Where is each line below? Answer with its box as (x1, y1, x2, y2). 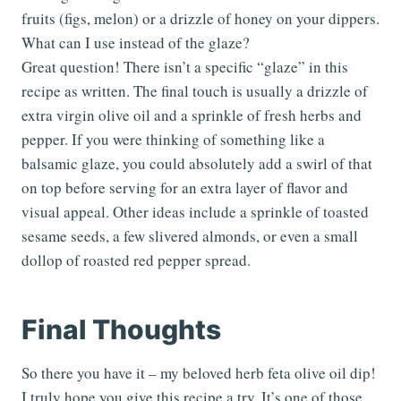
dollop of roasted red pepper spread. (21, 250, 251, 271)
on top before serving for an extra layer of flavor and (21, 177, 348, 199)
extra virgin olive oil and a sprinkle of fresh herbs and (21, 105, 362, 126)
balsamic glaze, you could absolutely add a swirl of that (21, 153, 372, 175)
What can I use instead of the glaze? (21, 32, 250, 54)
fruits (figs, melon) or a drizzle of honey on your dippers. (21, 8, 380, 30)
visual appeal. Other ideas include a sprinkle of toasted (21, 201, 369, 223)
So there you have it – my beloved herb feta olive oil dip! (21, 363, 376, 384)
